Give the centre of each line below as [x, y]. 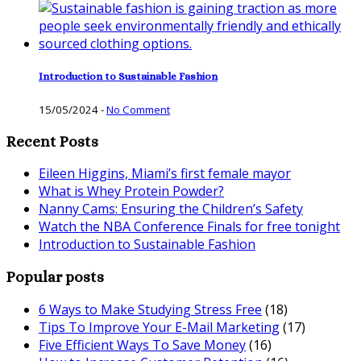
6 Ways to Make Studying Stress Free [150, 309]
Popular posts [55, 277]
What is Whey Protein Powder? [131, 191]
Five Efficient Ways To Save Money [142, 344]
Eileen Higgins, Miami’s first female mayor [165, 174]
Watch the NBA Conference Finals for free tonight [189, 227]
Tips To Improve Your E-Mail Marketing [159, 327]
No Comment [138, 109]
